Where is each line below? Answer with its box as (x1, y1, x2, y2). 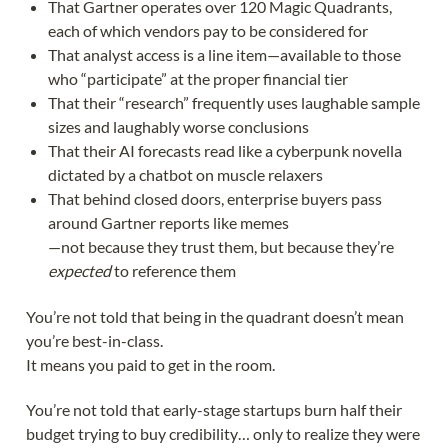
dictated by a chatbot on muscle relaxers (48, 164, 324, 184)
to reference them (111, 260, 237, 280)
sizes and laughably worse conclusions (48, 116, 310, 136)
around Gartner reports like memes (48, 212, 290, 232)
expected (48, 260, 112, 280)
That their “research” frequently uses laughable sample (48, 92, 421, 112)
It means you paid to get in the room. (26, 354, 275, 374)
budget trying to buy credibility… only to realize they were (26, 424, 420, 444)
